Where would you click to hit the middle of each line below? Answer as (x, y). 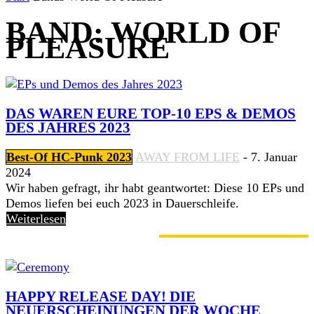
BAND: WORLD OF (143, 32)
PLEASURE (88, 48)
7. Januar (274, 157)
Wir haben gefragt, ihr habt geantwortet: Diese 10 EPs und (155, 188)
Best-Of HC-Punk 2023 (69, 157)
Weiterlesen (36, 219)
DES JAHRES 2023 (68, 128)
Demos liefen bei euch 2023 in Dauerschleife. (122, 204)
